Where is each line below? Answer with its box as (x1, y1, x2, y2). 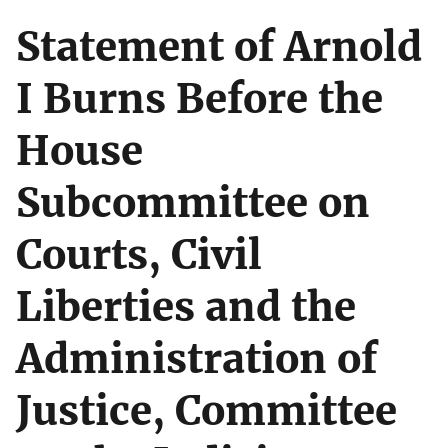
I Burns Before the (16, 73, 383, 124)
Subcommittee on (16, 177, 370, 228)
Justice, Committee (16, 385, 397, 436)
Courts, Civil (16, 229, 262, 280)
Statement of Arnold (16, 21, 422, 72)
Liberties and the (16, 281, 356, 332)
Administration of (16, 333, 377, 384)
